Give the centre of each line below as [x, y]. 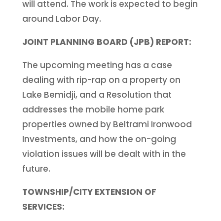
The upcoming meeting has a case [97, 65]
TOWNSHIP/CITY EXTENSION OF [89, 192]
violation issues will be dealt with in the [104, 154]
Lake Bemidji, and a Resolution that [97, 94]
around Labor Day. [61, 18]
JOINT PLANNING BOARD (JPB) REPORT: [107, 42]
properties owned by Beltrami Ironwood [107, 124]
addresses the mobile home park [93, 109]
